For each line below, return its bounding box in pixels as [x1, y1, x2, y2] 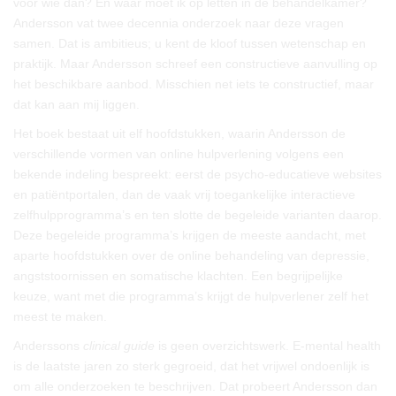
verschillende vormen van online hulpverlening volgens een [13, 147, 344, 161]
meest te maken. [13, 309, 107, 324]
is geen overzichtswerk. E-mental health [155, 339, 381, 353]
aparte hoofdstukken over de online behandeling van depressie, [13, 248, 369, 263]
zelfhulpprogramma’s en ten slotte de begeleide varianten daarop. [13, 208, 382, 222]
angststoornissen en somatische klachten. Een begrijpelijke [13, 269, 343, 283]
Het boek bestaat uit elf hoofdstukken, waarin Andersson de [13, 126, 346, 141]
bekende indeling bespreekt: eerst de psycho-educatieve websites [13, 167, 382, 181]
